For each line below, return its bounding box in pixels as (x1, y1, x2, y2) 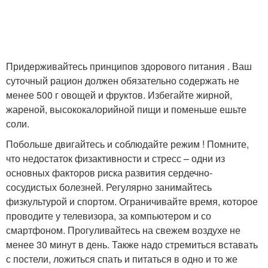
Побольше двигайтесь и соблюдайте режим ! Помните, (6, 136, 249, 151)
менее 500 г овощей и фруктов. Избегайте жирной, (6, 87, 232, 102)
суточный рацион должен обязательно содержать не (6, 73, 239, 87)
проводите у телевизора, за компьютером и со (6, 208, 211, 223)
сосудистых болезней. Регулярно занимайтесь (6, 179, 212, 194)
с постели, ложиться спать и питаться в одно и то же (6, 251, 237, 266)
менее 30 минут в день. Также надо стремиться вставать (6, 237, 258, 251)
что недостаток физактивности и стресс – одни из (6, 151, 225, 165)
